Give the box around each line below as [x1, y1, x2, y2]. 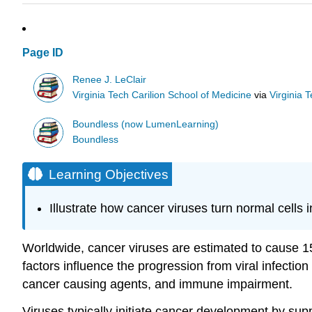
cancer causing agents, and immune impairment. [22, 276, 292, 291]
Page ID [22, 47, 63, 59]
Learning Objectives [49, 166, 169, 182]
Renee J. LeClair [72, 74, 147, 85]
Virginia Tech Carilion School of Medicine [72, 89, 252, 100]
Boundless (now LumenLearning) [72, 118, 219, 130]
